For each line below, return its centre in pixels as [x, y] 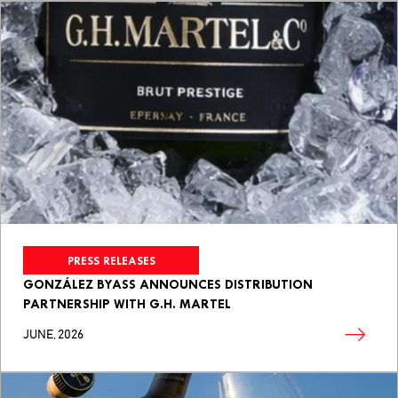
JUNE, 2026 [53, 335]
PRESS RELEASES [111, 260]
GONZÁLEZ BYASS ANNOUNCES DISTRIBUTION [168, 285]
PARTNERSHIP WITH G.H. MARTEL [127, 304]
